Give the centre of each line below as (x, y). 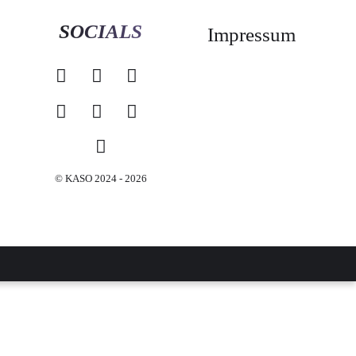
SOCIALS (101, 31)
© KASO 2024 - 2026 (101, 178)
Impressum (252, 35)
